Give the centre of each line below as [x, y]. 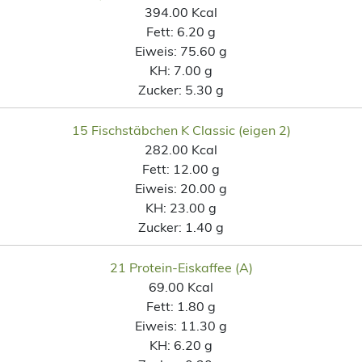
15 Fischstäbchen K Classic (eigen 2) [181, 130]
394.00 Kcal [181, 12]
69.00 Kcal [181, 286]
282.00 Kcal [181, 149]
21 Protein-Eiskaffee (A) [181, 267]
